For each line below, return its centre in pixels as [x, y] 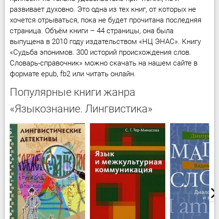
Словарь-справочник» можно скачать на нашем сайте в [104, 63]
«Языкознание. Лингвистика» [81, 109]
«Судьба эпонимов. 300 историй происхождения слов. [100, 52]
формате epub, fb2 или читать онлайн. [73, 74]
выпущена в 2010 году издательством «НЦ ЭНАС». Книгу [105, 42]
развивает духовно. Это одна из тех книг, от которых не [103, 9]
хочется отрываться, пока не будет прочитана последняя [106, 20]
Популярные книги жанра [73, 92]
